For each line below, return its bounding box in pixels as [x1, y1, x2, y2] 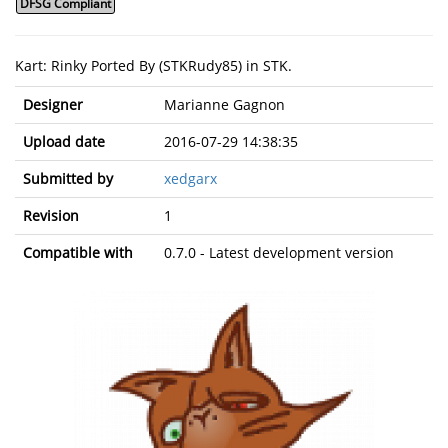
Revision [23, 206, 79, 225]
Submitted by [23, 169, 113, 188]
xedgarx [164, 169, 217, 188]
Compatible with [23, 243, 133, 262]
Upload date [23, 132, 105, 151]
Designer [23, 95, 83, 114]
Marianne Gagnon [164, 95, 285, 114]
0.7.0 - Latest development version [164, 243, 394, 262]
